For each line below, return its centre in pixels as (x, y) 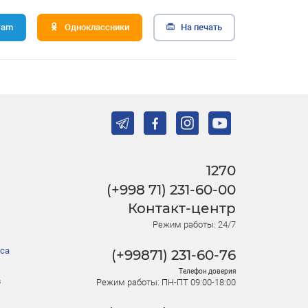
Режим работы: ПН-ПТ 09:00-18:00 (166, 282)
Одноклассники (97, 27)
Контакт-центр (182, 209)
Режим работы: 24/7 (194, 224)
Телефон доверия (207, 271)
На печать (201, 27)
